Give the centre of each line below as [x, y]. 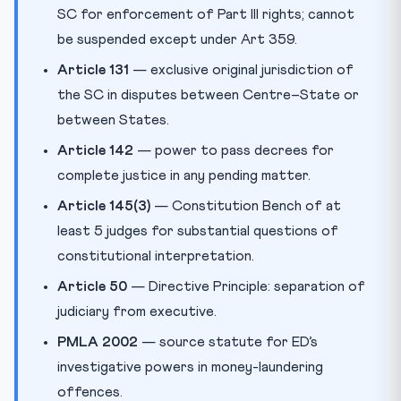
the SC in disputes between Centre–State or [208, 94]
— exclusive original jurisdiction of [241, 69]
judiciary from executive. [137, 311]
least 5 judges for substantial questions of [198, 230]
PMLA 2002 [98, 341]
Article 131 [93, 69]
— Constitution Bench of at [246, 205]
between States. [113, 119]
